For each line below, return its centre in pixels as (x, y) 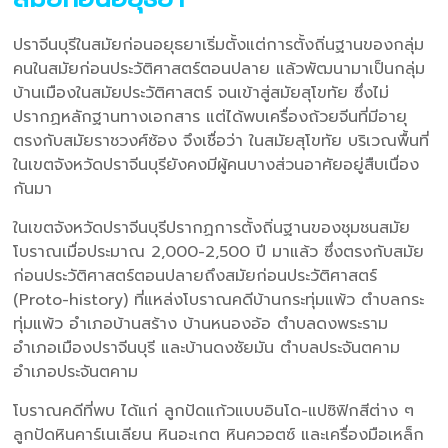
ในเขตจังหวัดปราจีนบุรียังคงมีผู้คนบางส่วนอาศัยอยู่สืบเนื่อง (216, 164)
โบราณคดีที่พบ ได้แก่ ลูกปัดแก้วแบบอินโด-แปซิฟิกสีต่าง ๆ (214, 410)
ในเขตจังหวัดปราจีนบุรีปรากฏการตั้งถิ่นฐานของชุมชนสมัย (212, 227)
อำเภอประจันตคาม (76, 371)
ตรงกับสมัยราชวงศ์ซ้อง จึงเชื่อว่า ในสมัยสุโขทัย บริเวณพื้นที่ (221, 140)
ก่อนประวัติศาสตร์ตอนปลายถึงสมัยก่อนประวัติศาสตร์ (195, 275)
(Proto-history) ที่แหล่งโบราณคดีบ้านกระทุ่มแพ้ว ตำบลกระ (219, 299)
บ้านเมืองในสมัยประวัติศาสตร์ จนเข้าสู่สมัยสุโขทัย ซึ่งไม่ (201, 92)
